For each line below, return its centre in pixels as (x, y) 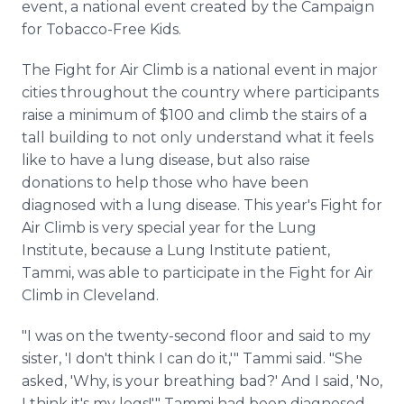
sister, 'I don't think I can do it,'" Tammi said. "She (192, 358)
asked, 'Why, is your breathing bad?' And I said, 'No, (202, 381)
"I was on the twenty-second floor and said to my (196, 336)
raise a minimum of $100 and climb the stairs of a (194, 115)
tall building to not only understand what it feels (197, 138)
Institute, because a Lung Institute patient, (176, 250)
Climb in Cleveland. (90, 295)
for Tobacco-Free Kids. (101, 29)
